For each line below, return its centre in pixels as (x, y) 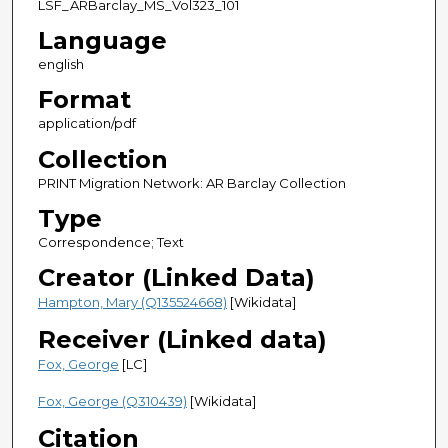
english (60, 64)
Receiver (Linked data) (182, 339)
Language (102, 41)
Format (84, 100)
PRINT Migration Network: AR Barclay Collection (191, 182)
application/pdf (86, 123)
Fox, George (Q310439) (112, 400)
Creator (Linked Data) (176, 277)
